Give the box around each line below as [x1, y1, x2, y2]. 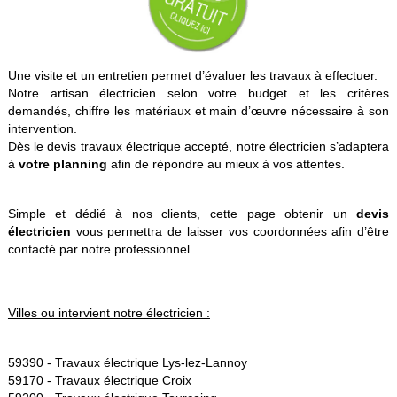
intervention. [7, 121, 77, 136]
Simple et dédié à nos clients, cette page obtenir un [7, 206, 357, 222]
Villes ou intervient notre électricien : [7, 306, 210, 321]
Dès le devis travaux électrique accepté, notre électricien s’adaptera [7, 139, 390, 154]
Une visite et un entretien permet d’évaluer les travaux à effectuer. [7, 68, 378, 83]
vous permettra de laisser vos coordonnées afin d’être [70, 224, 390, 239]
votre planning [18, 157, 107, 172]
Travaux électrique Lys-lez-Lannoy [54, 355, 247, 370]
